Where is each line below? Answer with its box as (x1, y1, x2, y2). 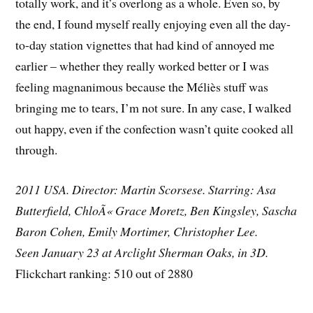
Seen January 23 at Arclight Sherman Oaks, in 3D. (15, 244, 269, 261)
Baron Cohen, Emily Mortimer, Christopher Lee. (15, 223, 259, 240)
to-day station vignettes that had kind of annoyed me (15, 36, 275, 54)
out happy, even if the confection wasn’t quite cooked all (15, 120, 294, 138)
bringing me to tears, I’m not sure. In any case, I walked (15, 99, 292, 117)
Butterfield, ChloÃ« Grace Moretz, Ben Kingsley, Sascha (15, 202, 298, 219)
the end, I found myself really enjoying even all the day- (15, 15, 291, 33)
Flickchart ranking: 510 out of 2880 (15, 265, 194, 282)
